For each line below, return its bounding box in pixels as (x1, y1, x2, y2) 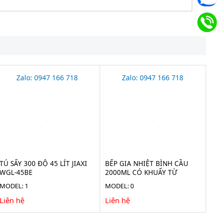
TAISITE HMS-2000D (105, 177, 169, 186)
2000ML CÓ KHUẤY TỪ (105, 168, 178, 177)
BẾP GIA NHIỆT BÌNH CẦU (105, 159, 189, 168)
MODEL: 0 (105, 181, 134, 190)
